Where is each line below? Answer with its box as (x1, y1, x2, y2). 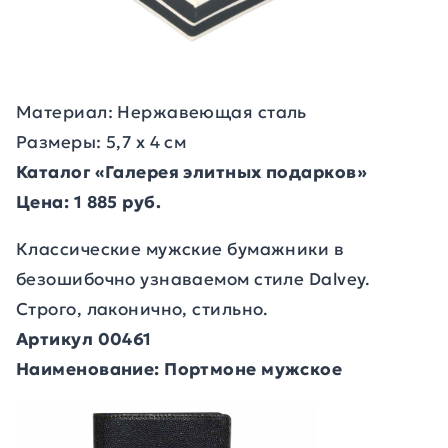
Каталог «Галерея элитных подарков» (16, 161, 367, 183)
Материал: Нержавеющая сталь (16, 101, 307, 123)
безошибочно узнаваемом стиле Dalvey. (16, 268, 371, 290)
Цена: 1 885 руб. (16, 191, 162, 213)
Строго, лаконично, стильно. (16, 298, 269, 320)
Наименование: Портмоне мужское (16, 358, 343, 380)
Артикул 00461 (16, 328, 152, 350)
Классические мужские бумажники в (16, 238, 345, 260)
